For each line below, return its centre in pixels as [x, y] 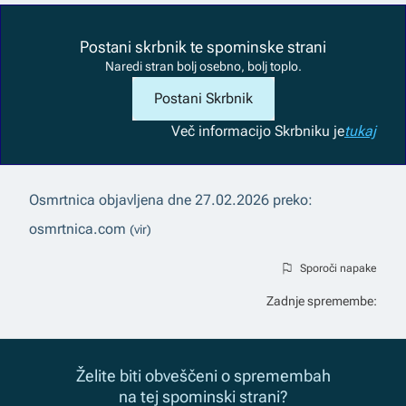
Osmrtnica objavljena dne [110, 199]
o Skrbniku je [304, 130]
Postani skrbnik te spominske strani [203, 46]
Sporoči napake [338, 268]
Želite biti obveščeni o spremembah [203, 375]
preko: [293, 199]
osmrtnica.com [77, 228]
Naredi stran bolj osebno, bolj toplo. [203, 66]
